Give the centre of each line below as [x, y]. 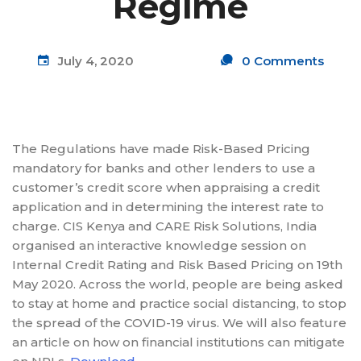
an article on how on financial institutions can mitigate [178, 342]
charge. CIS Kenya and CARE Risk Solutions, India [164, 226]
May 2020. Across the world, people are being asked [178, 284]
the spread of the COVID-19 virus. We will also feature [179, 323]
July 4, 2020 [94, 61]
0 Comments [282, 61]
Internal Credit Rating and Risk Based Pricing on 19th [177, 265]
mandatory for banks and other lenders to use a [164, 168]
